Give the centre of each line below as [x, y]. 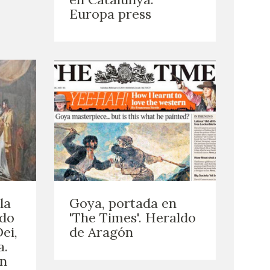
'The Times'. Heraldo [132, 218]
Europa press [110, 14]
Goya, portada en [123, 203]
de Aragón [101, 232]
